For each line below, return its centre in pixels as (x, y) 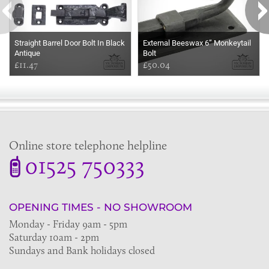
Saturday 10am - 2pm (54, 237)
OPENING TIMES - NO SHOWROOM (101, 207)
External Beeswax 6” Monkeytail (197, 43)
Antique (27, 53)
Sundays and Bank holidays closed (82, 250)
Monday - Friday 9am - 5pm (68, 224)
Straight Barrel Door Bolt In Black (70, 43)
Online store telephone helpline (88, 145)
